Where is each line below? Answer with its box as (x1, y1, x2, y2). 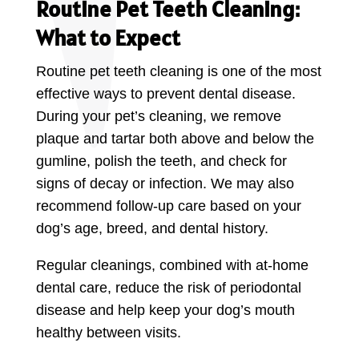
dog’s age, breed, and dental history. (35, 220, 268, 236)
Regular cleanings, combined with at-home (35, 256, 309, 273)
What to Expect (35, 22, 180, 52)
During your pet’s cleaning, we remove (35, 107, 281, 124)
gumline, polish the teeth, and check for (35, 152, 287, 169)
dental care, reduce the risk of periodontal (35, 279, 301, 296)
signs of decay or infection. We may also (35, 175, 294, 192)
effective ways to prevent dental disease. (35, 85, 296, 102)
